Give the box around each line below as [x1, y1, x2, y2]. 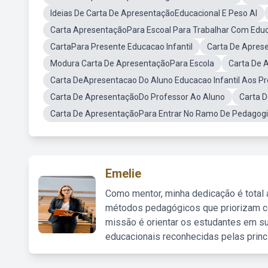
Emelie [105, 166, 141, 181]
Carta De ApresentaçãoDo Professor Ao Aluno [50, 92, 225, 102]
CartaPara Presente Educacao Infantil [50, 42, 193, 51]
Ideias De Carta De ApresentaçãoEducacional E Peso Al [50, 8, 257, 18]
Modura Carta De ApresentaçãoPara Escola [50, 59, 214, 68]
